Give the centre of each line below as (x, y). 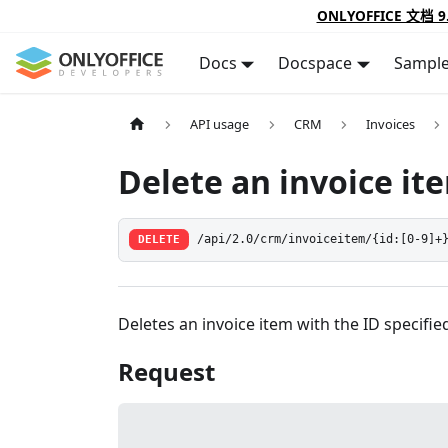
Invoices (391, 124)
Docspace (315, 63)
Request (166, 371)
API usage (220, 124)
